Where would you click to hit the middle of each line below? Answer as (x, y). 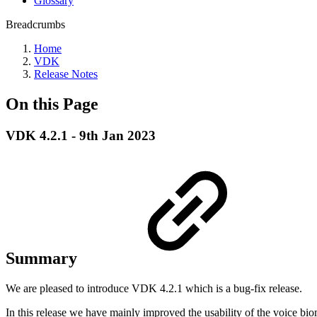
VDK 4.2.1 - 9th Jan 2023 (81, 135)
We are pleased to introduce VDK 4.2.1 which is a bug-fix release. (154, 288)
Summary (44, 258)
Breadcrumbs (35, 24)
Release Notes (66, 74)
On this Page (52, 104)
